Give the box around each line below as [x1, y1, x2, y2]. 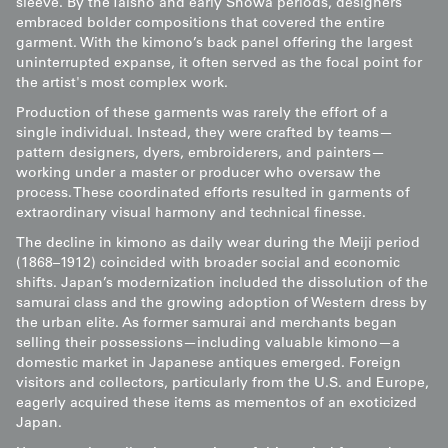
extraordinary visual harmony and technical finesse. [16, 207, 366, 222]
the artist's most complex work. [16, 77, 228, 92]
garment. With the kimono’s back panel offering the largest [16, 37, 413, 52]
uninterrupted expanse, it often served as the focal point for [16, 57, 422, 72]
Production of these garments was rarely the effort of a [16, 107, 388, 122]
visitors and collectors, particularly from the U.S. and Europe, [16, 377, 429, 392]
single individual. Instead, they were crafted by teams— [16, 127, 393, 142]
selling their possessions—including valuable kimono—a [16, 337, 400, 352]
